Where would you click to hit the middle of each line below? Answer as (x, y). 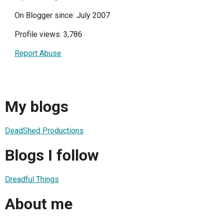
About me (39, 204)
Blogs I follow (52, 155)
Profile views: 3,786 (48, 34)
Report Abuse (38, 53)
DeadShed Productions (44, 131)
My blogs (37, 107)
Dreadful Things (32, 180)
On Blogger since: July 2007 (62, 15)
